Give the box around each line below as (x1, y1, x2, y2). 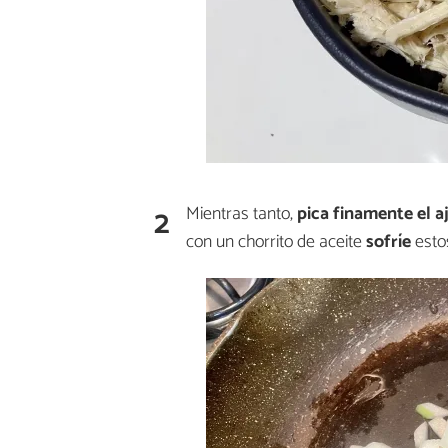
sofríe (366, 226, 415, 257)
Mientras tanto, (186, 198, 297, 229)
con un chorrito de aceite (186, 226, 366, 257)
